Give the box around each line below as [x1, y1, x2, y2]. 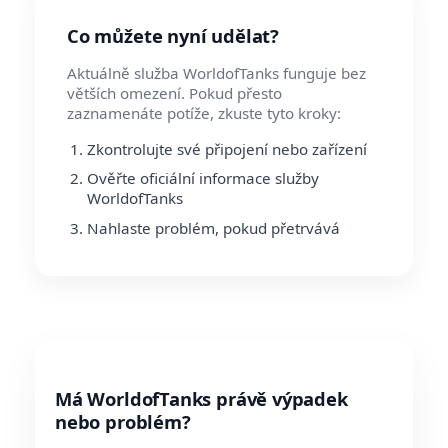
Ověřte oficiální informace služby [87, 168, 319, 189]
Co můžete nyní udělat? [67, 22, 279, 48]
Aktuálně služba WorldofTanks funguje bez [67, 62, 366, 83]
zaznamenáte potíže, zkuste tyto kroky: [67, 102, 341, 123]
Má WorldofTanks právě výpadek [55, 385, 348, 411]
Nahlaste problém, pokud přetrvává [87, 217, 340, 238]
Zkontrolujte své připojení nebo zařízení [87, 138, 367, 159]
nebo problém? [55, 408, 191, 434]
